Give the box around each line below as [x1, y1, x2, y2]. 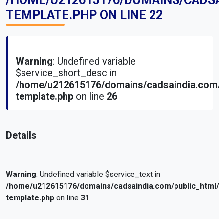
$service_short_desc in [16, 67, 117, 79]
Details [6, 130, 37, 141]
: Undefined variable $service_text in [36, 170, 160, 179]
